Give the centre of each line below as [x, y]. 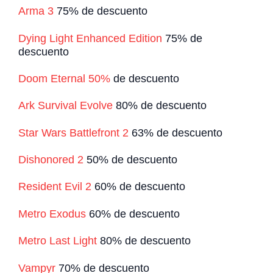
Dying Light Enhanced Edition [90, 38]
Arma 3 [36, 11]
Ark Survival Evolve [66, 106]
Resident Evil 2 [55, 187]
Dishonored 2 [51, 160]
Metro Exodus [52, 214]
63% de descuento [175, 133]
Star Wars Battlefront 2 [73, 133]
